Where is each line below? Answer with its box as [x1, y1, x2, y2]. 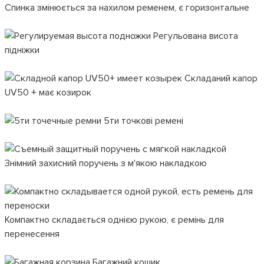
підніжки [5, 44, 39, 56]
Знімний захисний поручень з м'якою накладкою [5, 157, 207, 169]
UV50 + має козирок [5, 87, 91, 98]
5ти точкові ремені [101, 115, 183, 127]
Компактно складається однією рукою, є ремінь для [5, 214, 224, 226]
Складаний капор [182, 72, 258, 84]
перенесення [5, 228, 60, 240]
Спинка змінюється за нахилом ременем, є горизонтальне [5, 2, 249, 14]
